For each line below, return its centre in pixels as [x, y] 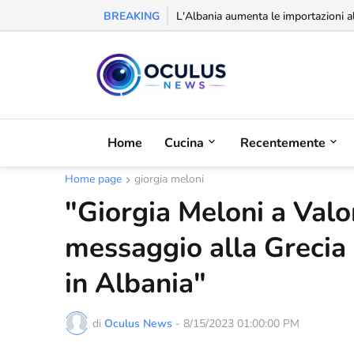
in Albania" [136, 283]
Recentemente [283, 143]
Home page [93, 179]
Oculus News [138, 323]
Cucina [184, 143]
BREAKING [132, 16]
